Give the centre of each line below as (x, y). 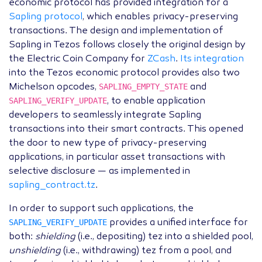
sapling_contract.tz (52, 186)
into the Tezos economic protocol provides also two (124, 73)
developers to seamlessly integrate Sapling (105, 116)
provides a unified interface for (177, 223)
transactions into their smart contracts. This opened (126, 130)
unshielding (35, 251)
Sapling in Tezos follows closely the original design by (127, 45)
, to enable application (156, 101)
